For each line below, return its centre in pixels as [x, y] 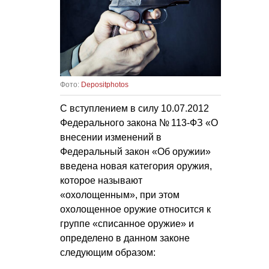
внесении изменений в [111, 137]
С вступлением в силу [110, 108]
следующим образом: [108, 252]
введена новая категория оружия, [136, 166]
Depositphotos [105, 84]
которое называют [101, 180]
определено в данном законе [125, 238]
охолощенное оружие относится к [135, 209]
